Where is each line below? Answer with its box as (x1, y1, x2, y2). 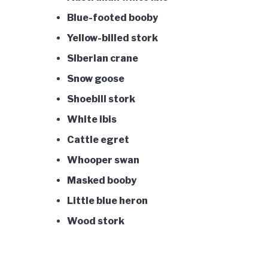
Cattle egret (67, 133, 131, 145)
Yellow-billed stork (67, 32, 158, 44)
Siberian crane (67, 52, 138, 64)
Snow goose (67, 72, 124, 84)
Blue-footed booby (67, 11, 158, 23)
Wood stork (67, 215, 126, 227)
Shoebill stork (67, 93, 137, 105)
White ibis (67, 113, 117, 125)
